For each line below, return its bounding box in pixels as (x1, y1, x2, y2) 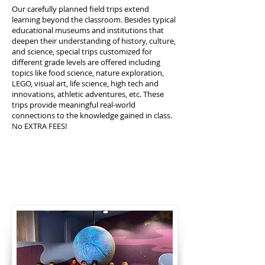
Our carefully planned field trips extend (12, 4, 149, 14)
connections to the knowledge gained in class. (12, 110, 172, 121)
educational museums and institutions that (12, 25, 164, 35)
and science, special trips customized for (12, 46, 152, 57)
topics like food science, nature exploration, (12, 67, 164, 78)
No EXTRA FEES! (12, 121, 67, 131)
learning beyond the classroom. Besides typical (12, 14, 176, 25)
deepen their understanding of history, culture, (12, 35, 176, 46)
